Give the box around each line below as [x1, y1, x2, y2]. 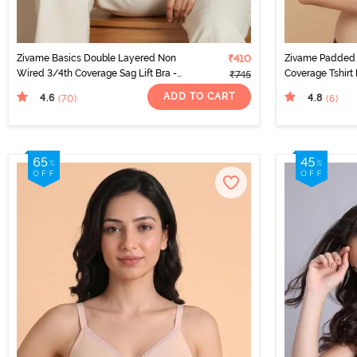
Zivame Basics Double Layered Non [17, 52, 176, 64]
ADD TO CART [163, 91, 235, 103]
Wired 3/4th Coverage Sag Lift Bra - [17, 67, 177, 79]
